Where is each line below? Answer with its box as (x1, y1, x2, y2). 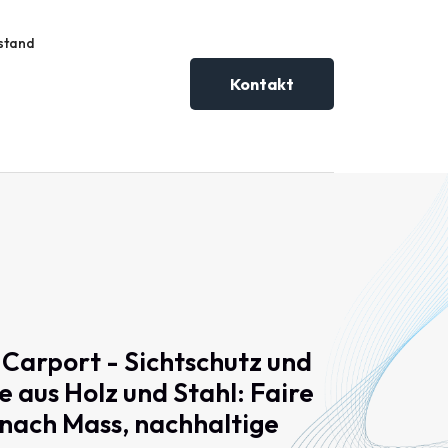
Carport (2, 345, 101, 378)
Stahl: (173, 376, 245, 409)
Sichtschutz (124, 345, 262, 378)
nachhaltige (134, 407, 279, 440)
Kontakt (230, 74, 294, 94)
